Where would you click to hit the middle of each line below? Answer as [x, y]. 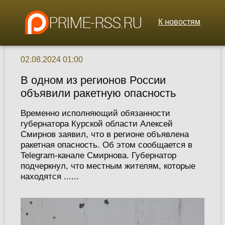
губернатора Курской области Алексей [96, 124]
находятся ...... [49, 177]
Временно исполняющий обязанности [95, 113]
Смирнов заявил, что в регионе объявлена [104, 134]
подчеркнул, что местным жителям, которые [108, 166]
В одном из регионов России [93, 80]
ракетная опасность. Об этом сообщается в [106, 145]
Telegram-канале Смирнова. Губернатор [98, 155]
